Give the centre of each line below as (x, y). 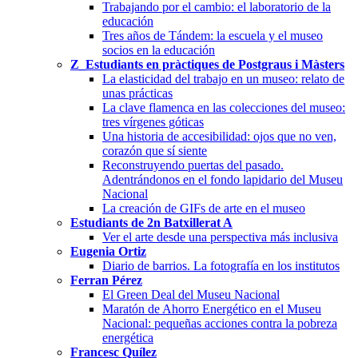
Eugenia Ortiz (108, 251)
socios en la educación (159, 50)
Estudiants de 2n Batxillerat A (151, 222)
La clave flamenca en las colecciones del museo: (224, 107)
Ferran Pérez (106, 280)
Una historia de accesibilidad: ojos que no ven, (219, 136)
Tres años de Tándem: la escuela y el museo (213, 35)
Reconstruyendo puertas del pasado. (193, 165)
